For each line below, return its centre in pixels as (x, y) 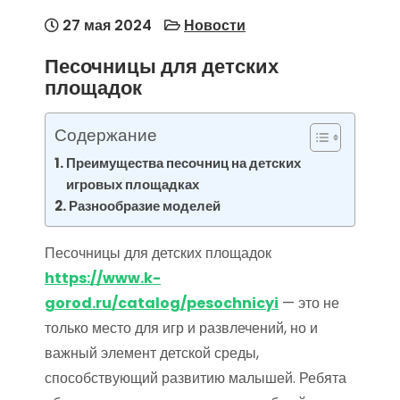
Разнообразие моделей (145, 206)
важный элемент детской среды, (152, 354)
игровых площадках (133, 185)
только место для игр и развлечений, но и (181, 329)
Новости (215, 26)
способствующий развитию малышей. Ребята (196, 379)
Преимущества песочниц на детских (184, 163)
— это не (309, 304)
